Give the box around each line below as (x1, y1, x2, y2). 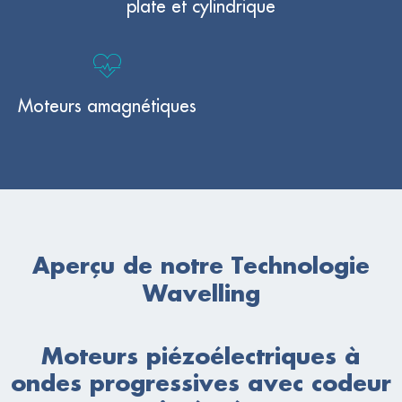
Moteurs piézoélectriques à (41, 345, 361, 368)
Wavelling (142, 282, 260, 305)
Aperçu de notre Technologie (32, 254, 370, 277)
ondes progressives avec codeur (11, 371, 391, 395)
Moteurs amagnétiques (18, 96, 197, 116)
